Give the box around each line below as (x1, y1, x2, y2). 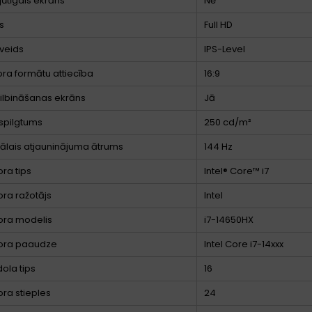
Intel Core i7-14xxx (204, 237, 283, 251)
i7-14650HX (204, 212, 253, 226)
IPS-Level (204, 42, 245, 56)
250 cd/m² (204, 115, 251, 129)
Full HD (204, 17, 233, 31)
